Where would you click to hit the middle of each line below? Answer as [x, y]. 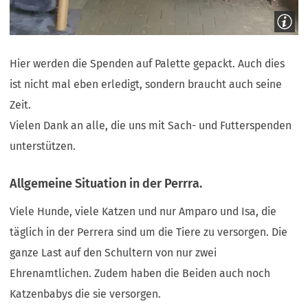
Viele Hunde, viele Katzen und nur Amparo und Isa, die [143, 211]
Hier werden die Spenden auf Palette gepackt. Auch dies [147, 64]
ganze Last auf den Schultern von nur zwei [113, 252]
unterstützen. [44, 146]
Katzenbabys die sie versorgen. [87, 294]
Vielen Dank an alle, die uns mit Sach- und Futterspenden [151, 126]
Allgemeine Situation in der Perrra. [106, 183]
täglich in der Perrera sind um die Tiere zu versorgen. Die [149, 232]
